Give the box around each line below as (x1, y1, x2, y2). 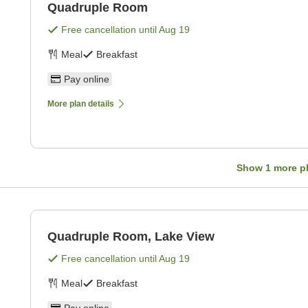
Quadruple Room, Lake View (47, 230, 214, 244)
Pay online (64, 74, 109, 85)
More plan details (47, 99, 114, 109)
